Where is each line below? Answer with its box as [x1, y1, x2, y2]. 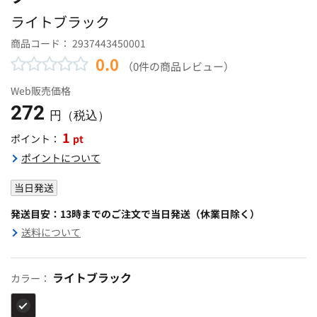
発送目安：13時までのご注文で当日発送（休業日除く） [11, 206, 260, 221]
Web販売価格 [11, 83, 71, 98]
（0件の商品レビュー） [122, 57, 234, 74]
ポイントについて [21, 150, 100, 165]
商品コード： [11, 35, 72, 50]
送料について [21, 224, 81, 239]
